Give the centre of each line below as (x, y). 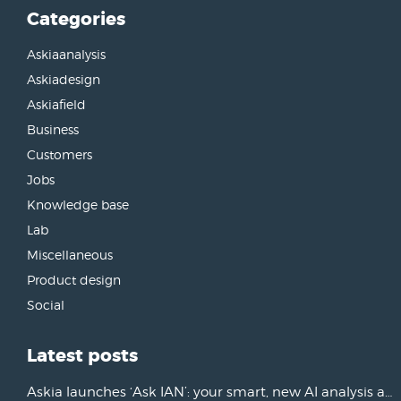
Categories (76, 20)
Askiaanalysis (66, 55)
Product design (74, 280)
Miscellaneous (70, 255)
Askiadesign (64, 80)
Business (53, 130)
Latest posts (82, 356)
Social (46, 305)
